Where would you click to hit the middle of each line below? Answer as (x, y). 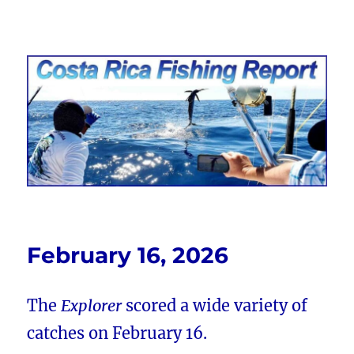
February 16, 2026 (128, 256)
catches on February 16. (117, 333)
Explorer (92, 306)
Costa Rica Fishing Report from (177, 53)
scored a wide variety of (215, 306)
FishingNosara (95, 75)
